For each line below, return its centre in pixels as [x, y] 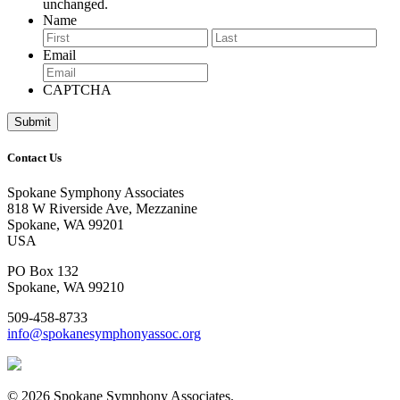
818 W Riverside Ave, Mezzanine [102, 209]
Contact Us [34, 158]
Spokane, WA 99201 [66, 225]
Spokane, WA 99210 [66, 287]
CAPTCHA [77, 89]
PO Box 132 [43, 271]
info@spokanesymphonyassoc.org [104, 334]
